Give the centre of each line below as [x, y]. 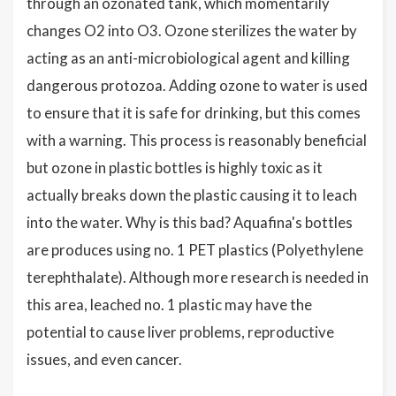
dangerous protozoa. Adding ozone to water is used [197, 85]
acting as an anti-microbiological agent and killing [188, 57]
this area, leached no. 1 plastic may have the [169, 304]
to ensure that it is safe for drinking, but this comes [194, 112]
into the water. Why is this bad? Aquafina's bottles [190, 222]
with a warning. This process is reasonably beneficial [197, 140]
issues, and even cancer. [106, 359]
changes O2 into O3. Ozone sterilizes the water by [192, 30]
